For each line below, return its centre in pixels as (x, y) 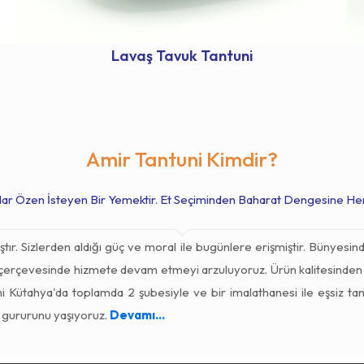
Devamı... (137, 314)
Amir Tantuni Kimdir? (182, 159)
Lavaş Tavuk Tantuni (182, 55)
